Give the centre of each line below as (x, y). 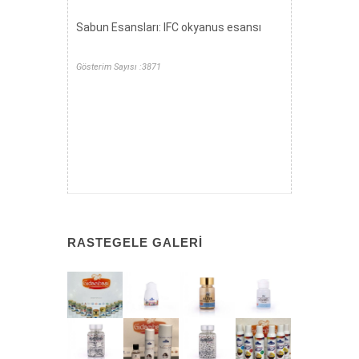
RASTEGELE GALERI (135, 242)
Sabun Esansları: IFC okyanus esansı (169, 27)
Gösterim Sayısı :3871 (119, 67)
